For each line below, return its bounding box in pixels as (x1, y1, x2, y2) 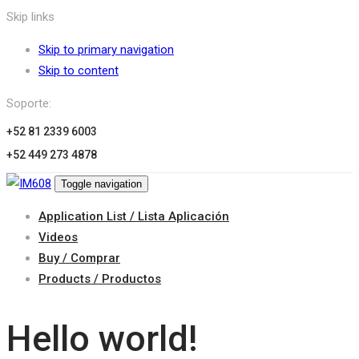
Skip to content (38, 63, 119, 78)
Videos (38, 230, 78, 244)
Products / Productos (38, 272, 161, 286)
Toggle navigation (61, 178, 142, 190)
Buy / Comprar (38, 251, 120, 265)
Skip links (6, 10, 54, 24)
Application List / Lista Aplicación (38, 209, 229, 224)
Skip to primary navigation (38, 42, 174, 57)
